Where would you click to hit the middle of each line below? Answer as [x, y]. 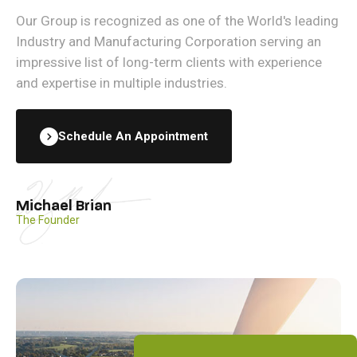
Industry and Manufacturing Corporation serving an [169, 41]
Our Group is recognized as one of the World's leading [177, 21]
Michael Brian [64, 206]
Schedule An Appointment [133, 136]
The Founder [48, 220]
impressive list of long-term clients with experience [169, 62]
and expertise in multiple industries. [122, 83]
